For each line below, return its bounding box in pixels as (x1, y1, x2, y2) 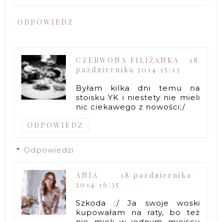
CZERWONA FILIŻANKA (76, 55, 180, 65)
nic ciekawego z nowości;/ (76, 102, 186, 112)
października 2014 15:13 (76, 65, 181, 75)
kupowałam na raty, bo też (76, 208, 200, 218)
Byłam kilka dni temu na (76, 83, 200, 93)
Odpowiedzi (24, 145, 74, 155)
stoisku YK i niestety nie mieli (76, 93, 200, 103)
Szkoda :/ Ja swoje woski (76, 198, 200, 208)
